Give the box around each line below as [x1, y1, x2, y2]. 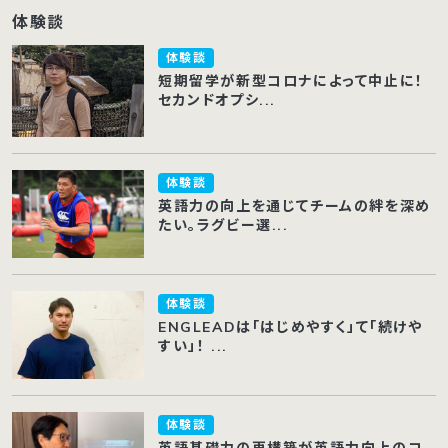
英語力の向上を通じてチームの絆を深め [157, 197, 431, 216]
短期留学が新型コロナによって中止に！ [157, 71, 424, 90]
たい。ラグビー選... [157, 216, 289, 235]
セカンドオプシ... [157, 90, 276, 109]
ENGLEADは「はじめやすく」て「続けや [157, 318, 423, 337]
